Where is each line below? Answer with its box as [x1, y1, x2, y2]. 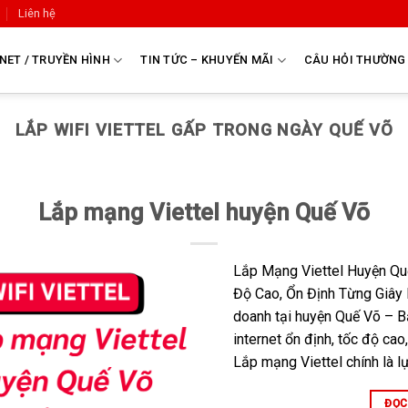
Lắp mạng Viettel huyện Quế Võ [38, 199, 370, 227]
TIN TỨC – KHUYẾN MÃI [140, 53, 274, 66]
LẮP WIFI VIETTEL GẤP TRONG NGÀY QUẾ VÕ [15, 120, 393, 139]
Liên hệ [18, 6, 56, 20]
